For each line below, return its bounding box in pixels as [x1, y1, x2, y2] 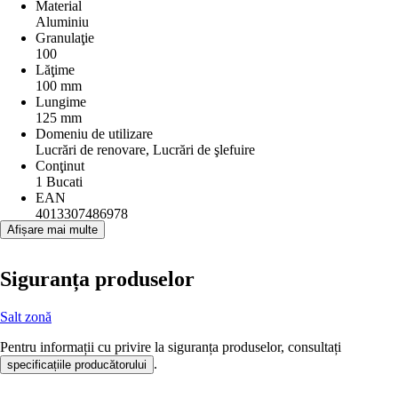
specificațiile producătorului [7, 357, 147, 371]
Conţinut [36, 158, 84, 173]
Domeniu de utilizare [36, 126, 153, 141]
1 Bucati [36, 174, 83, 189]
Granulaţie [36, 30, 94, 45]
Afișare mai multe [7, 223, 98, 236]
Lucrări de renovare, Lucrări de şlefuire [36, 142, 255, 157]
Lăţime [36, 62, 75, 77]
